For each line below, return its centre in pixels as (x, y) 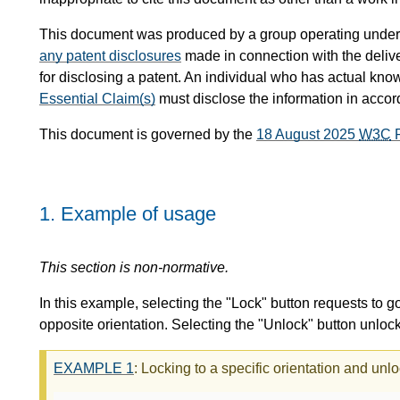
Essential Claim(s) (97, 99)
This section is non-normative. (134, 267)
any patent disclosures (110, 56)
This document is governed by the (148, 135)
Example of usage (138, 214)
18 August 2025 (308, 135)
